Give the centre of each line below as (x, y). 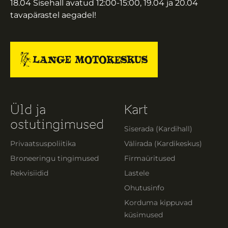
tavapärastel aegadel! (53, 15)
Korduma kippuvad (158, 203)
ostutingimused (57, 124)
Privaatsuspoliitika (43, 144)
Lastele (137, 173)
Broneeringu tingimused (54, 158)
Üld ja (28, 110)
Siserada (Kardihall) (158, 129)
